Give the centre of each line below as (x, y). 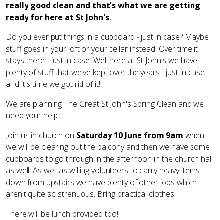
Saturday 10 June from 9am (131, 135)
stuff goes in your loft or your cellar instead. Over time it (102, 48)
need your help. (33, 115)
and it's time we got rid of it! (53, 84)
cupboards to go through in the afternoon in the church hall (109, 158)
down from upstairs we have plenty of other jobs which (101, 182)
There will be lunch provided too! (62, 213)
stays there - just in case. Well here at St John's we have (102, 60)
